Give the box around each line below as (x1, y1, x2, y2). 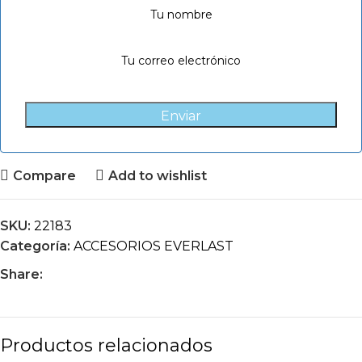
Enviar (161, 108, 201, 124)
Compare (12, 167, 76, 183)
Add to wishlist (107, 167, 207, 183)
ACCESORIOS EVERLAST (74, 238, 234, 255)
